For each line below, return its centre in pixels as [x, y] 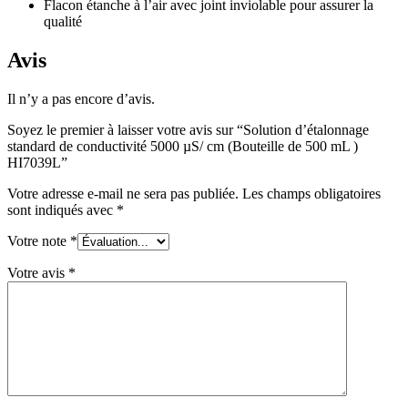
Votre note [39, 241]
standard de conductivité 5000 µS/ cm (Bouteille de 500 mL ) [183, 147]
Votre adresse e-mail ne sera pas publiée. [123, 194]
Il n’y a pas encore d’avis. [81, 99]
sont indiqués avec [62, 210]
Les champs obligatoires [311, 194]
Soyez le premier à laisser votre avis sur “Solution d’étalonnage [188, 130]
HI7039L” [37, 163]
